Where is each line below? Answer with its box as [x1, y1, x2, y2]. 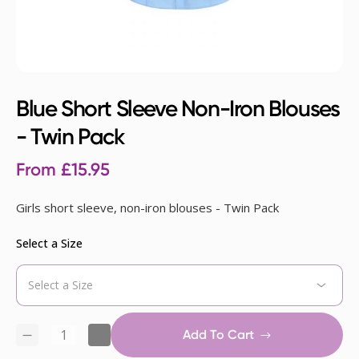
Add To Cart [183, 327, 254, 343]
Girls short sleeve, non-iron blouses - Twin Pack [16, 200, 279, 216]
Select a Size [16, 236, 83, 252]
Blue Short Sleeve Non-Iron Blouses [16, 95, 340, 123]
